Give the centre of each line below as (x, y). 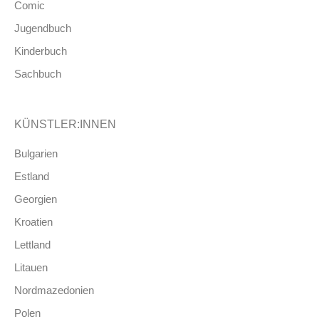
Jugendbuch (43, 28)
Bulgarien (36, 153)
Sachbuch (38, 73)
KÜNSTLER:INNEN (65, 124)
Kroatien (33, 221)
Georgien (36, 199)
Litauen (31, 267)
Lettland (32, 244)
